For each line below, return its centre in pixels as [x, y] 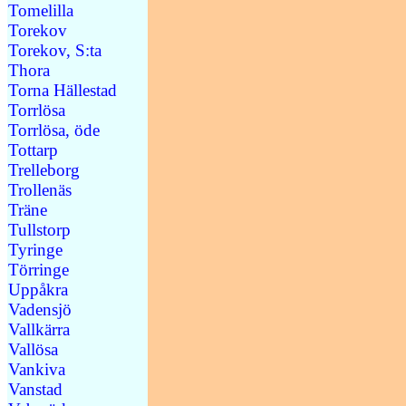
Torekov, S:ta [55, 50]
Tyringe [35, 249]
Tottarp [33, 150]
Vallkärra [39, 329]
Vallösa [33, 349]
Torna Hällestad [63, 90]
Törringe [39, 269]
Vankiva [37, 369]
